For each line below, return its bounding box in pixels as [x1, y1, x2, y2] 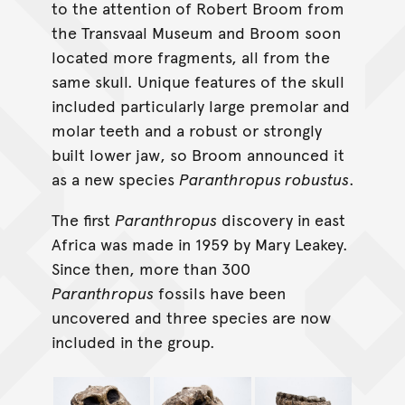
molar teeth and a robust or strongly [51, 118, 322, 141]
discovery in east [216, 207, 345, 231]
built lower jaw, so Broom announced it [51, 142, 344, 165]
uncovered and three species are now [51, 305, 331, 328]
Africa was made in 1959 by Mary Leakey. [51, 231, 348, 255]
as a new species [51, 166, 179, 190]
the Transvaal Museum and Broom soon [51, 20, 341, 43]
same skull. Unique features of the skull [51, 69, 344, 92]
